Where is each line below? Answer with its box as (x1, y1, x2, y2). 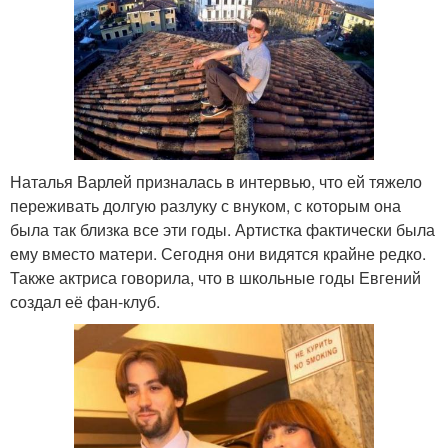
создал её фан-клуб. (10, 289, 160, 313)
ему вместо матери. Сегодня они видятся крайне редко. (10, 241, 426, 265)
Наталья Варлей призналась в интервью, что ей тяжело (10, 169, 422, 193)
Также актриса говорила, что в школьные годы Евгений (10, 265, 421, 289)
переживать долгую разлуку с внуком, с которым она (10, 193, 401, 217)
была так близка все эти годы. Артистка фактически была (10, 217, 435, 241)
